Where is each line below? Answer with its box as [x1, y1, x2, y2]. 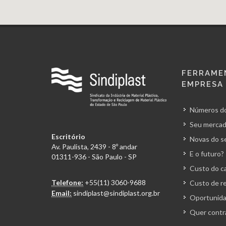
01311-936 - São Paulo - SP [51, 152, 137, 161]
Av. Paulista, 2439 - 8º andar [51, 142, 137, 151]
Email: [51, 188, 72, 197]
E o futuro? [189, 149, 224, 158]
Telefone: [51, 178, 83, 187]
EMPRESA [181, 80, 223, 89]
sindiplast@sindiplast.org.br [73, 188, 160, 197]
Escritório [51, 132, 85, 141]
